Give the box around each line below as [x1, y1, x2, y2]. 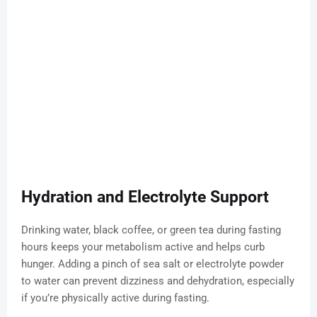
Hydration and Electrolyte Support [21, 188, 269, 207]
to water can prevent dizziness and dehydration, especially [21, 275, 294, 288]
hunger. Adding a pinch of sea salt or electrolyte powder [21, 258, 284, 271]
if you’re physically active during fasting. [21, 292, 209, 305]
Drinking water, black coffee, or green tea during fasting [21, 224, 281, 237]
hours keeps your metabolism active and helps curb [21, 241, 265, 254]
